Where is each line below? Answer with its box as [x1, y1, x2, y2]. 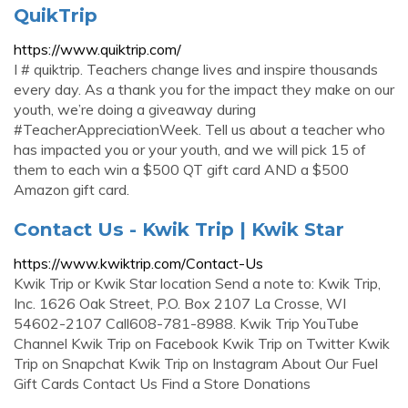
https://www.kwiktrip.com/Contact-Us [14, 254, 263, 272]
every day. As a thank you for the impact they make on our [14, 80, 394, 98]
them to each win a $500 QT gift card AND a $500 [14, 160, 349, 178]
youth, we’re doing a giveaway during [14, 100, 256, 118]
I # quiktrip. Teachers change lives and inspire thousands [14, 60, 378, 78]
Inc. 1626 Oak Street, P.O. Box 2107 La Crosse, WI [14, 294, 346, 312]
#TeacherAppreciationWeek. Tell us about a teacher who [14, 120, 385, 138]
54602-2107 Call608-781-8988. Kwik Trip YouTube [14, 314, 359, 332]
